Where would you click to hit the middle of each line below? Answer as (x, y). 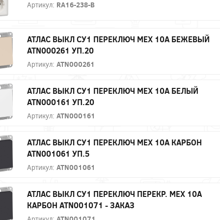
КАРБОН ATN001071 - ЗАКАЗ (81, 205)
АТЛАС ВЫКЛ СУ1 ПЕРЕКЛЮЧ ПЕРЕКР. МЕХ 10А (114, 194)
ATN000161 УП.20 (61, 102)
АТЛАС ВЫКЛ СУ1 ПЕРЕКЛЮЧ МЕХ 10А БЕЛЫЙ (113, 91)
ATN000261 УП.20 (60, 51)
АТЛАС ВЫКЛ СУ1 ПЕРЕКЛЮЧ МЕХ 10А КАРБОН (114, 142)
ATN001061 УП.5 (58, 154)
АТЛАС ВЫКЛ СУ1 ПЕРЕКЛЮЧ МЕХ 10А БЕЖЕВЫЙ (118, 39)
